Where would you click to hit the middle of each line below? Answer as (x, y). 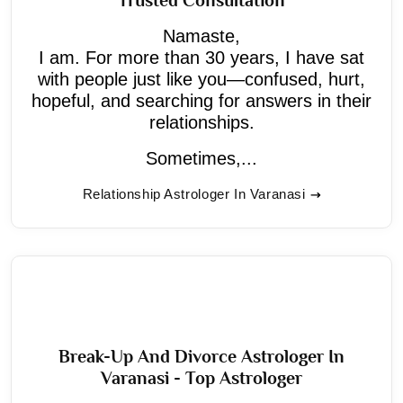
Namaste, (201, 36)
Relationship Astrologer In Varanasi (194, 193)
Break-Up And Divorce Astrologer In (201, 356)
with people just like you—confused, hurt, (201, 79)
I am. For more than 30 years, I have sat (201, 57)
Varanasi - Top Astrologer (201, 377)
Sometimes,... (201, 158)
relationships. (201, 122)
